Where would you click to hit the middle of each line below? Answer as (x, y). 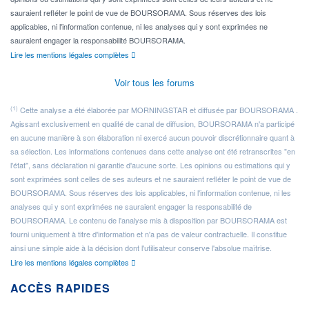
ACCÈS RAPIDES (60, 288)
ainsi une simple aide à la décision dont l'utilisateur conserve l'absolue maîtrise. (141, 247)
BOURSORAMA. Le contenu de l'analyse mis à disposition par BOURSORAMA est (149, 220)
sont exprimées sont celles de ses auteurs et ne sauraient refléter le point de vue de (151, 178)
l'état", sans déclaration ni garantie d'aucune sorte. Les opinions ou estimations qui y (150, 165)
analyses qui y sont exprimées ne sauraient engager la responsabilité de (131, 206)
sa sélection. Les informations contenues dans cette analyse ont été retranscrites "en (153, 151)
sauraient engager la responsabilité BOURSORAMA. (98, 40)
